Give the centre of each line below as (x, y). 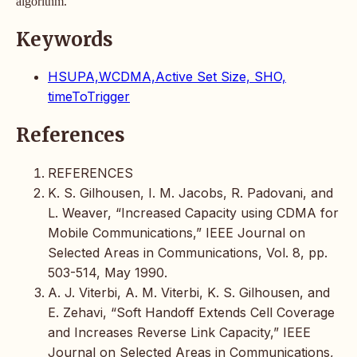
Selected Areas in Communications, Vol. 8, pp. (188, 253)
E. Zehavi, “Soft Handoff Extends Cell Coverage (191, 313)
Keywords (65, 39)
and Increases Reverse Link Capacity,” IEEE (179, 333)
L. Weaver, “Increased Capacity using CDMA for (193, 213)
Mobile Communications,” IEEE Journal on (177, 233)
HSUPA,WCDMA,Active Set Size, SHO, (167, 77)
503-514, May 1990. (108, 273)
